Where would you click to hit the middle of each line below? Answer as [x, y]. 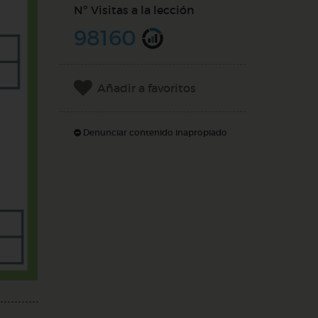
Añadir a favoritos [146, 88]
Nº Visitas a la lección [134, 10]
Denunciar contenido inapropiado [154, 132]
